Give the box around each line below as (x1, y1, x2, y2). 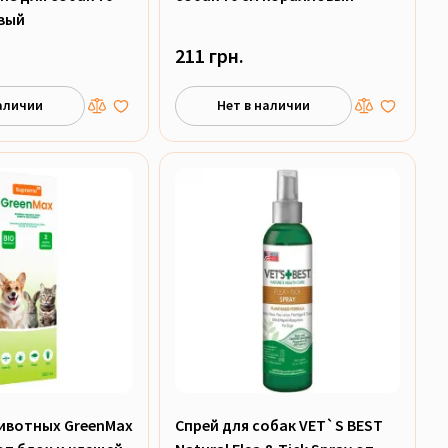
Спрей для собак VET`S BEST (174, 415, 383, 435)
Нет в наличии (216, 96, 310, 115)
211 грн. (174, 42, 244, 68)
